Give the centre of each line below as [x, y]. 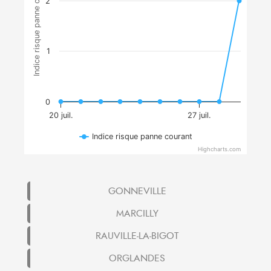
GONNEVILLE [137, 191]
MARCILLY [137, 213]
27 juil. [200, 115]
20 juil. [61, 115]
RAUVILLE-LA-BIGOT [137, 236]
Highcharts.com [219, 149]
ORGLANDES [137, 258]
